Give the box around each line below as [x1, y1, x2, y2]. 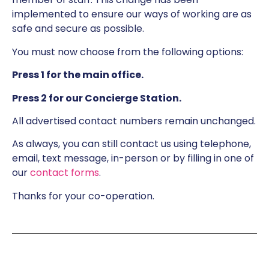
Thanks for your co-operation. [12, 189, 154, 203]
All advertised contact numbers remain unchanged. [12, 113, 256, 128]
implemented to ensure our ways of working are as [12, 7, 252, 22]
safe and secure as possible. [12, 22, 144, 36]
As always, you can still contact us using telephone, [12, 137, 251, 151]
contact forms [30, 166, 99, 180]
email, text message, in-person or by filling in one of [12, 151, 254, 166]
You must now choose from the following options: [12, 44, 243, 59]
